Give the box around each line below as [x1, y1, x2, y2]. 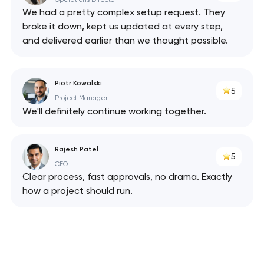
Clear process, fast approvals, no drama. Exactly [22, 171, 232, 183]
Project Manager [54, 94, 108, 103]
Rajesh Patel [54, 144, 98, 153]
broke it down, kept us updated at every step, [22, 21, 223, 32]
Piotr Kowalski [54, 79, 102, 88]
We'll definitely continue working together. [22, 105, 206, 117]
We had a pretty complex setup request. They [22, 6, 225, 18]
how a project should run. [22, 185, 133, 197]
